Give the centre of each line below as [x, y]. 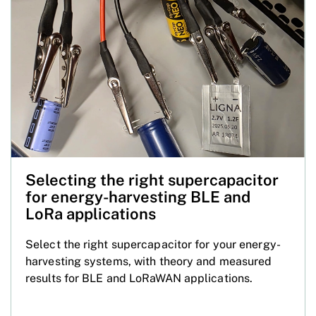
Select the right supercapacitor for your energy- [153, 244]
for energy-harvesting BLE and [138, 196]
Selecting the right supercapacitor [152, 180]
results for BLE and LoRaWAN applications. [139, 278]
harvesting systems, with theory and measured [149, 261]
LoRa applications [91, 213]
